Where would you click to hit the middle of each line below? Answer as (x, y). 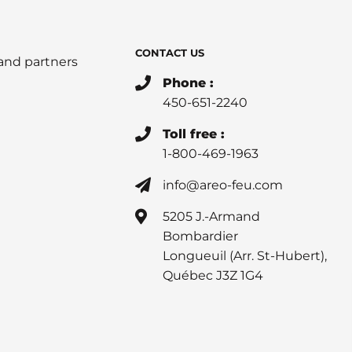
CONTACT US (169, 53)
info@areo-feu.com (222, 185)
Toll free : (193, 134)
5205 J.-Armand (211, 217)
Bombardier (200, 236)
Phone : (188, 83)
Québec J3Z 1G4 (213, 276)
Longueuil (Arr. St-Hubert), (244, 256)
